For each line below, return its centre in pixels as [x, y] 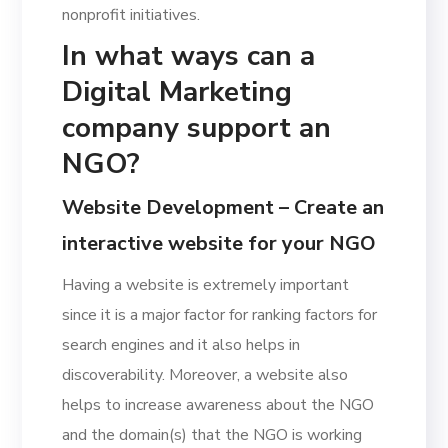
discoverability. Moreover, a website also [205, 374]
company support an [197, 127]
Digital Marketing [177, 91]
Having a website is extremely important [206, 284]
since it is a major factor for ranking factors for [220, 314]
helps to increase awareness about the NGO [218, 404]
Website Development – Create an [223, 207]
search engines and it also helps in [181, 344]
